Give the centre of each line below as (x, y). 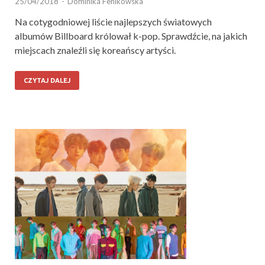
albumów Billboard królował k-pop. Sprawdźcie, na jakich (131, 35)
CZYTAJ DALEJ (47, 80)
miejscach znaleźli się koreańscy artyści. (95, 50)
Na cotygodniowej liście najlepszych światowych (113, 21)
